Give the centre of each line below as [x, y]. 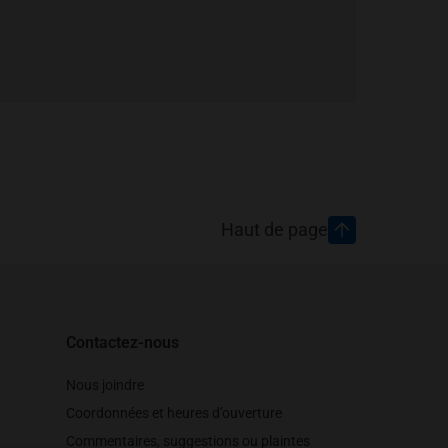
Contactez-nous [122, 342]
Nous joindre [105, 385]
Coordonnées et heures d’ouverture [174, 413]
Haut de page [274, 229]
